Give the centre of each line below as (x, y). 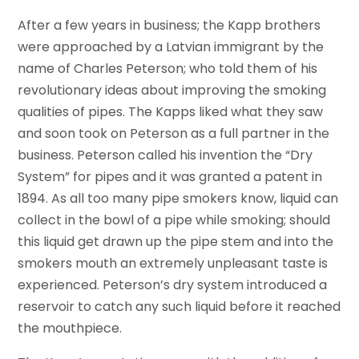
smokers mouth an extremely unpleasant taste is (173, 264)
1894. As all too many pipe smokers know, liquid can (178, 199)
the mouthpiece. (70, 329)
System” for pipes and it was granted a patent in (170, 177)
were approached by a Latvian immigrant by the (171, 47)
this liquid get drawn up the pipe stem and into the (176, 242)
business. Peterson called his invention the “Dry (165, 155)
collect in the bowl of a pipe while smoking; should (174, 220)
